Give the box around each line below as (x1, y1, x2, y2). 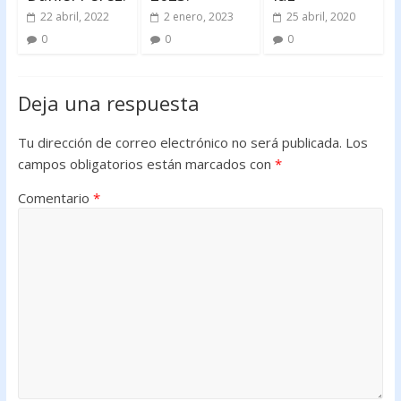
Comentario (17, 188, 93, 207)
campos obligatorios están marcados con (17, 154, 275, 173)
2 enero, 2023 (163, 8, 234, 24)
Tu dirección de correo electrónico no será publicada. (17, 132, 342, 151)
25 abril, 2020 (286, 8, 356, 24)
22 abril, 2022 (39, 8, 109, 24)
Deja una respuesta (17, 89, 200, 116)
